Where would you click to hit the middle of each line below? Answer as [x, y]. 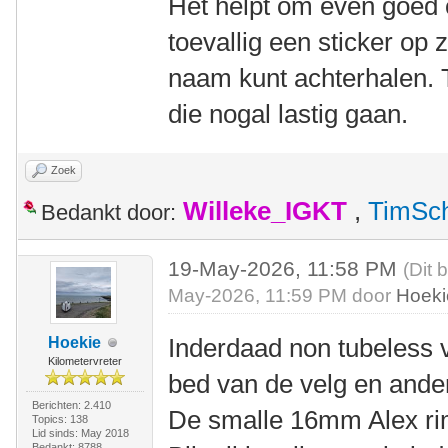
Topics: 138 [59, 419]
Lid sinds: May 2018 [80, 433]
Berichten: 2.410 [71, 405]
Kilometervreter [84, 361]
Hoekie [75, 342]
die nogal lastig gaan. [288, 114]
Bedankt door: [108, 212]
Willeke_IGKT [265, 211]
